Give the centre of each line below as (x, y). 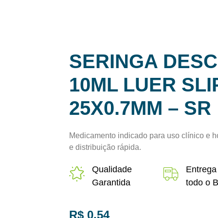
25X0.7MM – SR (140, 108)
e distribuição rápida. (105, 147)
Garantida (111, 182)
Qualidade (112, 169)
